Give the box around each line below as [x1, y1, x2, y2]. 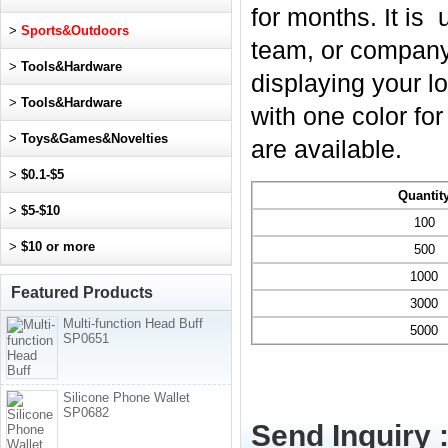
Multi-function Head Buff [63, 316, 203, 331]
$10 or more [21, 239, 95, 254]
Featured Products [11, 284, 153, 301]
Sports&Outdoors [21, 23, 129, 38]
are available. [251, 136, 402, 163]
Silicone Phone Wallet [63, 390, 190, 405]
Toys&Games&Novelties [21, 131, 168, 146]
